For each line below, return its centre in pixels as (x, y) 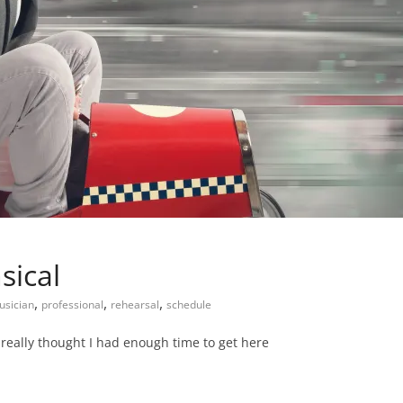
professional (72, 304)
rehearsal (135, 304)
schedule (189, 304)
